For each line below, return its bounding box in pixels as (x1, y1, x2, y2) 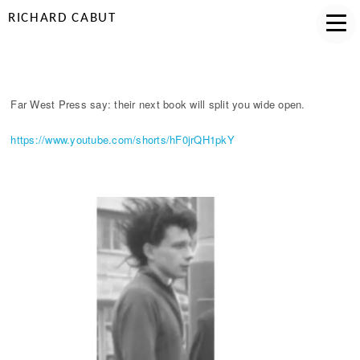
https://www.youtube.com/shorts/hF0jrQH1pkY (10, 132, 235, 147)
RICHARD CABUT (8, 11, 117, 25)
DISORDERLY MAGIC (10, 57, 143, 70)
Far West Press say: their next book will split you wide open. (10, 96, 305, 112)
